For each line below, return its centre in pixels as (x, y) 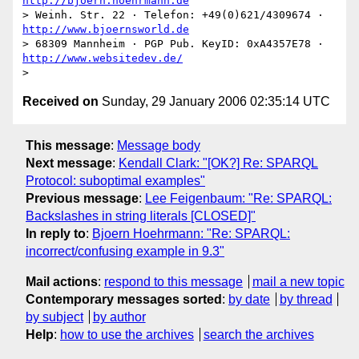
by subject (54, 317)
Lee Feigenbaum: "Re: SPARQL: (238, 198)
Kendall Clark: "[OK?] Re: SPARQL (218, 163)
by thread (306, 299)
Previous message (82, 198)
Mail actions (62, 281)
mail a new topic (298, 281)
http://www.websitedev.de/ (103, 58)
